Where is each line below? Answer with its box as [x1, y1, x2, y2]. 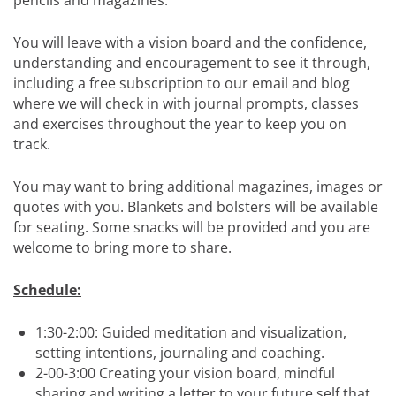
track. [13, 134, 54, 154]
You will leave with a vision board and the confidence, [13, 33, 367, 52]
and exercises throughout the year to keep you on [13, 114, 346, 133]
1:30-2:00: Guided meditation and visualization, [35, 323, 346, 342]
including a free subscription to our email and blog [13, 73, 350, 93]
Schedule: [13, 280, 81, 300]
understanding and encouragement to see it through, [13, 53, 370, 72]
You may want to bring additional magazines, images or [13, 177, 383, 196]
